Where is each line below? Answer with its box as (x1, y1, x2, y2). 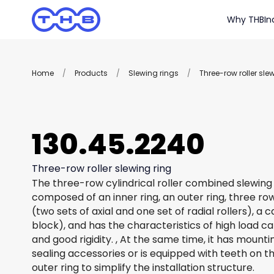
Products (75, 68, 108, 78)
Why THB (227, 13, 264, 26)
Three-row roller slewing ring (32, 161, 171, 176)
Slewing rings (128, 68, 179, 78)
